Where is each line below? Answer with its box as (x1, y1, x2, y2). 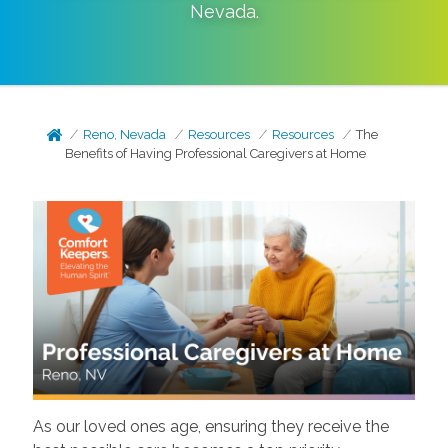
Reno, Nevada (83, 127, 167, 142)
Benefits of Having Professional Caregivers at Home (65, 146, 367, 161)
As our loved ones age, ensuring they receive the (32, 417, 389, 437)
